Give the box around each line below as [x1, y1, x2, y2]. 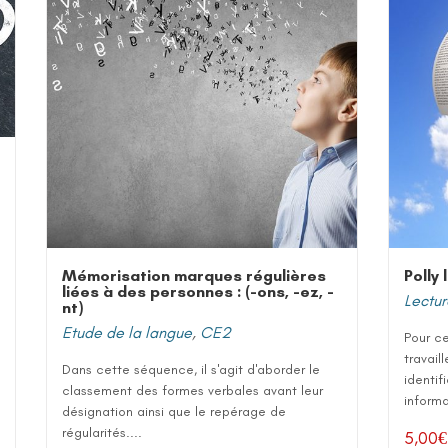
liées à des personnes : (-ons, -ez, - [62, 282, 334, 301]
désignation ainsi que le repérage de [62, 403, 286, 420]
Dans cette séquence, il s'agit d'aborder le [62, 361, 320, 378]
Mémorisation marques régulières [62, 266, 326, 285]
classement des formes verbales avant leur [62, 382, 323, 399]
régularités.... [62, 424, 142, 441]
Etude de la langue [62, 323, 192, 342]
